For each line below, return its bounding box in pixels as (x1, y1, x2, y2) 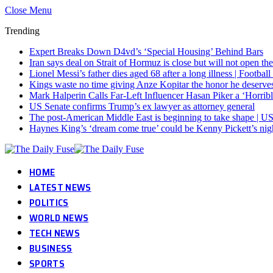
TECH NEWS (29, 225, 80, 241)
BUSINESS (29, 241, 73, 256)
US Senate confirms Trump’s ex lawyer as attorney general (29, 101, 255, 112)
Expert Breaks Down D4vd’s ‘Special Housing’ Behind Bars (29, 46, 263, 57)
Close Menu (5, 5, 52, 15)
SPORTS (29, 256, 65, 271)
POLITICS (29, 195, 69, 210)
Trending (5, 26, 40, 36)
